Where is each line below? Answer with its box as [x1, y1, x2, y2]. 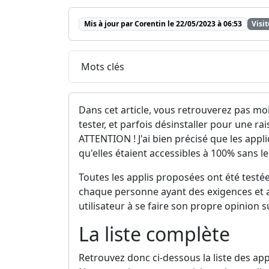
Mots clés [81, 59, 124, 73]
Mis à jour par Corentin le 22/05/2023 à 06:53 [83, 19, 242, 29]
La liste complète [79, 221, 230, 247]
